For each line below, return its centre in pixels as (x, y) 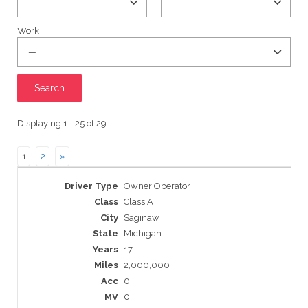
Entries (31, 173)
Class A (139, 202)
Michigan (143, 234)
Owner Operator (157, 186)
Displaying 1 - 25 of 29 (62, 123)
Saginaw (142, 218)
